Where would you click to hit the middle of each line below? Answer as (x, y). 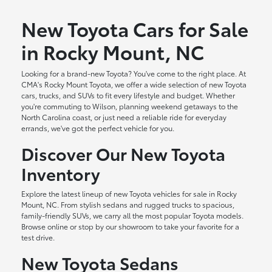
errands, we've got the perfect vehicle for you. (98, 128)
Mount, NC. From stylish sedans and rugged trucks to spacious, (128, 205)
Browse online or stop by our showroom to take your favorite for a (131, 226)
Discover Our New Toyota (124, 153)
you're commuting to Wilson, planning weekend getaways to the (130, 106)
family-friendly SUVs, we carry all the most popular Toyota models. (133, 216)
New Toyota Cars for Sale (135, 29)
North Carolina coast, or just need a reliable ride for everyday (124, 117)
